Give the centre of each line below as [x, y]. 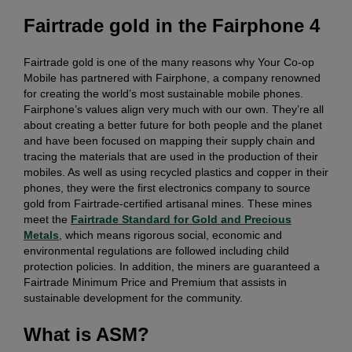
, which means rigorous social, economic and [170, 235]
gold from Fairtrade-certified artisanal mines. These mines [168, 204]
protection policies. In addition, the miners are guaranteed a [172, 267]
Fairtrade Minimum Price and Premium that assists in [155, 282]
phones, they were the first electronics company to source [167, 188]
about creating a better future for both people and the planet [173, 125]
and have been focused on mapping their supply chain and [169, 141]
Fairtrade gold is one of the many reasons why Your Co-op [169, 62]
